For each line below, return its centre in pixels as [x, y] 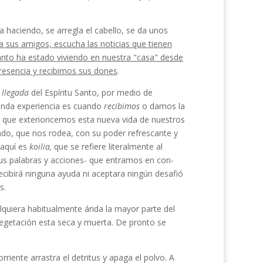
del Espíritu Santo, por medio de [92, 92]
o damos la [163, 106]
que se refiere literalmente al [108, 146]
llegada [16, 92]
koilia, [41, 146]
